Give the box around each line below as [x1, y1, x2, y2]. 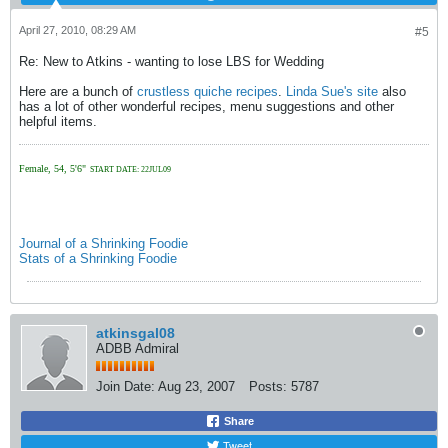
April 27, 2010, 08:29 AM [19, 24, 136, 36]
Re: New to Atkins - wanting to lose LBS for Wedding [19, 54, 324, 69]
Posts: [249, 379, 287, 394]
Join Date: [96, 379, 155, 394]
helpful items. [19, 114, 101, 129]
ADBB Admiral [96, 341, 179, 356]
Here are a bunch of [19, 84, 137, 99]
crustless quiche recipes [137, 84, 278, 99]
